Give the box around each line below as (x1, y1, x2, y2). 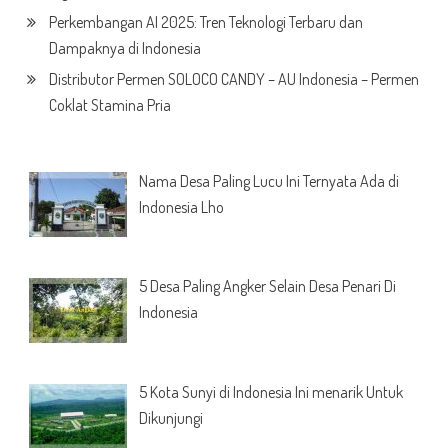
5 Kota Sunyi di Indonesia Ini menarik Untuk (138, 382, 403, 403)
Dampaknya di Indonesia (48, 37, 201, 58)
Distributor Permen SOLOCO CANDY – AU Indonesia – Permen (48, 68, 419, 89)
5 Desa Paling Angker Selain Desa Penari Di (138, 276, 396, 297)
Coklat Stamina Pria (48, 94, 171, 115)
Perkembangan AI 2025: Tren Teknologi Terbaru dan (48, 11, 363, 32)
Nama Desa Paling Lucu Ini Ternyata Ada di (138, 170, 399, 191)
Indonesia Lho (138, 196, 224, 217)
